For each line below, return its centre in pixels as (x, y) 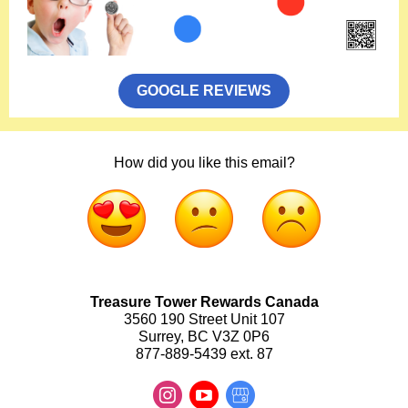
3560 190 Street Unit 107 (204, 319)
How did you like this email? (204, 163)
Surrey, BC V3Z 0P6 (204, 337)
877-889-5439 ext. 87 (204, 354)
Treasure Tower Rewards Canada (204, 302)
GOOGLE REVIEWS (204, 91)
